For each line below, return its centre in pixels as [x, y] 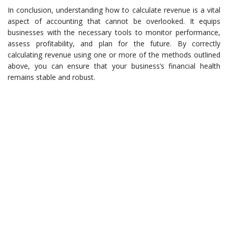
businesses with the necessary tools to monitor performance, [114, 33]
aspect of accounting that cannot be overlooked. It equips [114, 21]
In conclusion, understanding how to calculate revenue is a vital [114, 10]
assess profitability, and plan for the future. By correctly [114, 44]
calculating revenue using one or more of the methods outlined [114, 55]
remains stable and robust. [51, 77]
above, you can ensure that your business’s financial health [114, 66]
